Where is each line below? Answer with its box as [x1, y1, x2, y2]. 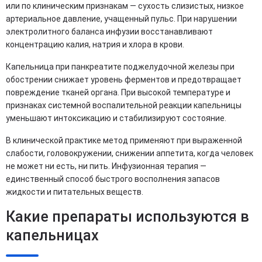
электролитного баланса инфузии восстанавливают [6, 26, 213, 36]
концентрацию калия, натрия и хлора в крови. [6, 39, 184, 49]
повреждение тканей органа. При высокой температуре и [6, 87, 230, 97]
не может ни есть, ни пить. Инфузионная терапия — [6, 161, 206, 171]
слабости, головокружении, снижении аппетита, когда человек [6, 148, 253, 158]
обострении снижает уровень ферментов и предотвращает [6, 74, 242, 84]
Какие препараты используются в [6, 208, 249, 225]
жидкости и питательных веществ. [6, 187, 143, 196]
